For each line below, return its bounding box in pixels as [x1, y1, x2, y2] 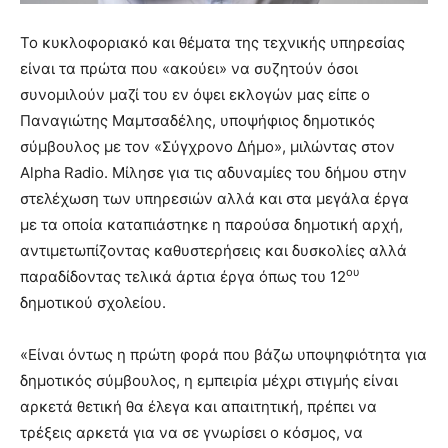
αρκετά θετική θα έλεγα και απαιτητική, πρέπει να [20, 397, 377, 417]
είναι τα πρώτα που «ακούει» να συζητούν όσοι [20, 59, 358, 79]
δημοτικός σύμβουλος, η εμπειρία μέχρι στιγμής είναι [20, 371, 398, 391]
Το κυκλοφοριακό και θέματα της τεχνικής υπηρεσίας [20, 33, 405, 53]
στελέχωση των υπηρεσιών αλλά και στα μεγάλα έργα [20, 189, 409, 209]
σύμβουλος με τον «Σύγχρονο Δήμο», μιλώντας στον [20, 137, 395, 157]
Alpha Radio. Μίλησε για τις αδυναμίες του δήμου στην [20, 163, 407, 183]
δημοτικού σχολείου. [20, 293, 166, 313]
